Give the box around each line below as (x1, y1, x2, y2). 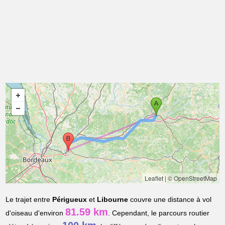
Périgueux (52, 195, 87, 204)
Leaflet (144, 174, 163, 183)
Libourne (97, 195, 129, 204)
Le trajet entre (6, 195, 53, 204)
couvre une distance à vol (128, 195, 212, 204)
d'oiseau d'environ (6, 209, 66, 217)
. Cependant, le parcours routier (108, 209, 210, 217)
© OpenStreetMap (167, 174, 217, 183)
